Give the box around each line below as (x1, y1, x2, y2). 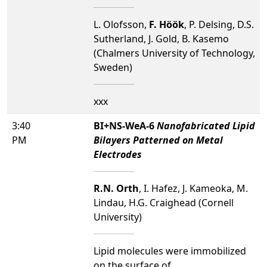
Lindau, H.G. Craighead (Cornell (94, 195, 234, 209)
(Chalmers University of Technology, (94, 46, 255, 60)
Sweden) (94, 60, 132, 74)
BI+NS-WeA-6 (94, 119, 157, 132)
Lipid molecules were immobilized (94, 244, 246, 257)
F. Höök (149, 17, 184, 31)
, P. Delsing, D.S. (184, 17, 254, 31)
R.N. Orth (94, 181, 139, 195)
